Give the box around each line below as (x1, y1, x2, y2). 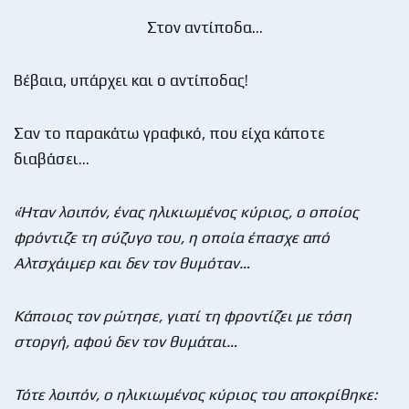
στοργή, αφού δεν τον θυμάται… (14, 331, 237, 351)
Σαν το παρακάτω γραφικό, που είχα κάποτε (14, 123, 325, 142)
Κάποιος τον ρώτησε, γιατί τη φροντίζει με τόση (14, 306, 351, 325)
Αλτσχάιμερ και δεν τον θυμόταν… (14, 253, 250, 272)
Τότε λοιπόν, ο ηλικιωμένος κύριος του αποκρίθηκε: (14, 384, 377, 404)
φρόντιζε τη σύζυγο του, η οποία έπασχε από (14, 227, 330, 246)
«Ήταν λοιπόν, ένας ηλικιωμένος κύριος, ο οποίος (14, 202, 359, 221)
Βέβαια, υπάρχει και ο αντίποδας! (14, 70, 248, 89)
